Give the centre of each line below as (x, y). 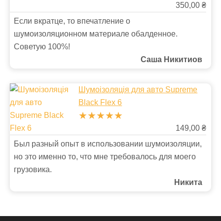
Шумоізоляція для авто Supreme (138, 90)
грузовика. (33, 169)
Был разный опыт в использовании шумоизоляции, (108, 144)
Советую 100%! (42, 47)
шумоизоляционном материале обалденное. (96, 34)
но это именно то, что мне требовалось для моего (105, 157)
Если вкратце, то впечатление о (72, 21)
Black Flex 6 (100, 102)
